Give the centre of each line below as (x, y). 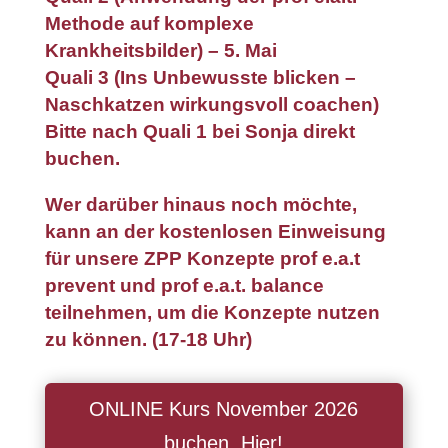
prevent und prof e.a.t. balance (184, 285)
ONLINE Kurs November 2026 (224, 409)
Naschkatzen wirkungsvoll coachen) (214, 104)
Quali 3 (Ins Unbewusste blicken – (200, 77)
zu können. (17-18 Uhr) (148, 339)
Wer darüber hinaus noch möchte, (200, 204)
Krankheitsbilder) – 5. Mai (160, 50)
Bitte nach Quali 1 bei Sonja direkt (199, 131)
